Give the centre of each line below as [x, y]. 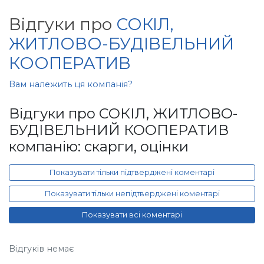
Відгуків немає [42, 249]
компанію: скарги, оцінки [99, 147]
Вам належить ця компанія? [71, 85]
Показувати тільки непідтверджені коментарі [132, 194]
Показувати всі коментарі [132, 215]
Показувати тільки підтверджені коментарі [132, 173]
